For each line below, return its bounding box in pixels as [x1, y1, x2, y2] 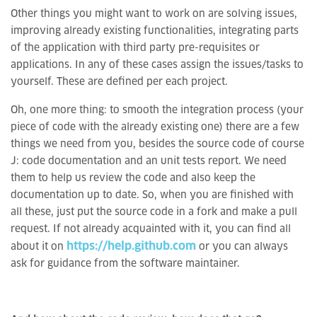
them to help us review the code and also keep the [11, 173, 255, 183]
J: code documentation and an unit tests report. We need [11, 156, 287, 166]
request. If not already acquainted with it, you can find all [11, 224, 291, 234]
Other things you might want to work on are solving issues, [11, 9, 297, 19]
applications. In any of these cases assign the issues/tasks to [11, 60, 304, 70]
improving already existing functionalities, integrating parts [11, 26, 299, 36]
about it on [11, 242, 67, 252]
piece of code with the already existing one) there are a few [11, 122, 299, 132]
